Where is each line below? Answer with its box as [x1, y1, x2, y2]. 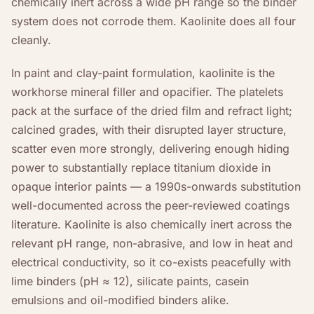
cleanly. [11, 32, 51, 47]
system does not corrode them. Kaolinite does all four [11, 13, 296, 28]
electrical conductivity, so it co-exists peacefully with [11, 254, 291, 269]
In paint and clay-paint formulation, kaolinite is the [11, 65, 275, 80]
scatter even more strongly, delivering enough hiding [11, 141, 289, 156]
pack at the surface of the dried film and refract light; [11, 103, 292, 118]
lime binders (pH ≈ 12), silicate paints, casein [11, 273, 249, 288]
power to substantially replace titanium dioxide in [11, 160, 271, 175]
